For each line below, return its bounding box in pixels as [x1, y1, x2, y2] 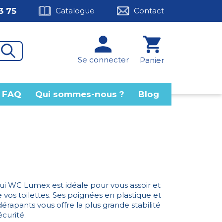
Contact [134, 6, 164, 16]
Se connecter [77, 55, 129, 65]
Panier [140, 55, 164, 65]
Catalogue [55, 6, 95, 16]
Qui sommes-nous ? [35, 89, 124, 100]
